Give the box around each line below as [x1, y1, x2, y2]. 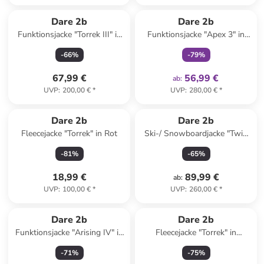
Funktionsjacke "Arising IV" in [15, 227, 124, 238]
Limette [182, 41, 210, 52]
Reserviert [179, 203, 214, 213]
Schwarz [180, 239, 212, 250]
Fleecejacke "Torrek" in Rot [21, 128, 118, 139]
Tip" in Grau [174, 140, 218, 151]
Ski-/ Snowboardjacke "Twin [144, 128, 248, 139]
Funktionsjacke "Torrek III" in [17, 29, 121, 40]
